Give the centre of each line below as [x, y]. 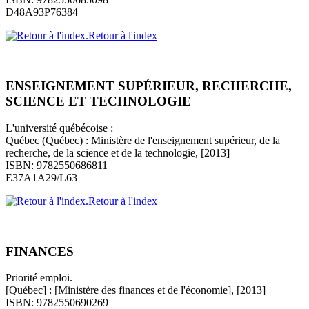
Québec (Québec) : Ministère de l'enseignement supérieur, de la [143, 140]
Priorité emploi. [39, 278]
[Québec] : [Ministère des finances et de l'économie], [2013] [136, 290]
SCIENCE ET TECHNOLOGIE [98, 101]
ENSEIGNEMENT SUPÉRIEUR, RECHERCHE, [149, 86]
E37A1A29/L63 [41, 177]
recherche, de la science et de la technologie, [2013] [118, 152]
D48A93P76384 [42, 12]
